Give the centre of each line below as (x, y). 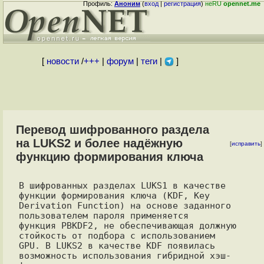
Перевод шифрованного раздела (113, 130)
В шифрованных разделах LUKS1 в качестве (122, 185)
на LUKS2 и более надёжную (99, 143)
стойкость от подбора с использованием (117, 235)
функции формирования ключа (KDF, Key (114, 195)
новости (62, 61)
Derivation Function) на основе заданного (125, 205)
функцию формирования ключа (110, 157)
